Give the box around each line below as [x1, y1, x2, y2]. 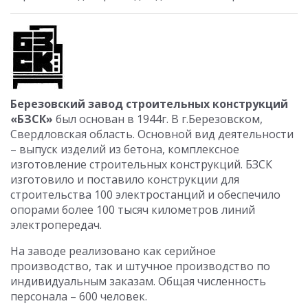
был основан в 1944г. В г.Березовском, [53, 111, 263, 126]
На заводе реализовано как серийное [10, 243, 216, 258]
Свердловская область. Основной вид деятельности [10, 126, 294, 142]
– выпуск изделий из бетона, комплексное [10, 142, 239, 157]
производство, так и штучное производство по [10, 258, 270, 274]
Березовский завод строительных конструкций [10, 96, 288, 111]
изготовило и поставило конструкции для [10, 172, 239, 187]
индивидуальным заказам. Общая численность [10, 274, 266, 289]
